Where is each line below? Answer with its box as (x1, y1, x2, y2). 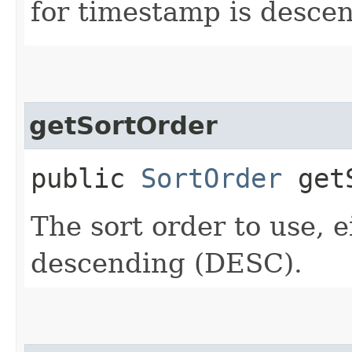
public (31, 162, 141, 194)
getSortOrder (29, 111, 218, 140)
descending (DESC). (31, 247, 302, 279)
